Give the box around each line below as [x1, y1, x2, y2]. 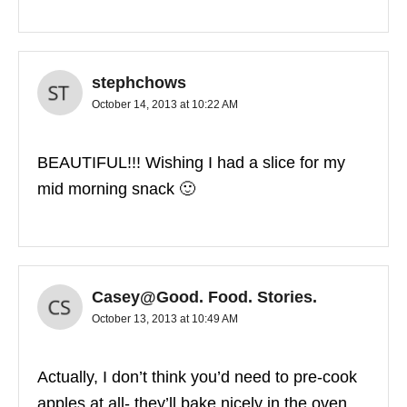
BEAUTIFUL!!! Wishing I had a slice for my [37, 154, 345, 173]
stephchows [92, 74, 186, 93]
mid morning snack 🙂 [37, 180, 195, 199]
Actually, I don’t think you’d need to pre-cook [37, 368, 357, 387]
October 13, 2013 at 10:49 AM [92, 313, 238, 326]
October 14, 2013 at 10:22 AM [92, 98, 238, 112]
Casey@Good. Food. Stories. [92, 288, 317, 307]
